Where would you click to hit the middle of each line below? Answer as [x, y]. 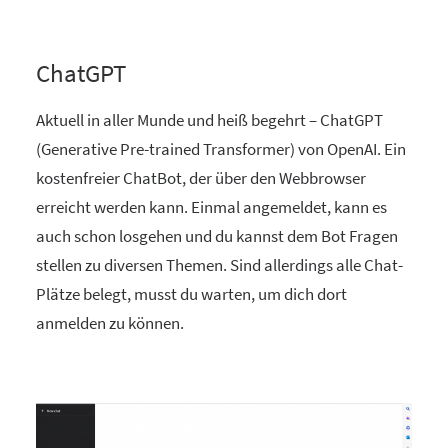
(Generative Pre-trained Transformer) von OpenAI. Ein [221, 149]
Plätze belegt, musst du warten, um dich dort [191, 294]
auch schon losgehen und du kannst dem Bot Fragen [217, 236]
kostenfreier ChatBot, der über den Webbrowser [201, 178]
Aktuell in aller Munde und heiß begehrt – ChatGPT [209, 120]
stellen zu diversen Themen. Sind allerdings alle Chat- [219, 265]
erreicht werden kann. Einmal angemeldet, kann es [211, 207]
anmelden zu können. [110, 323]
